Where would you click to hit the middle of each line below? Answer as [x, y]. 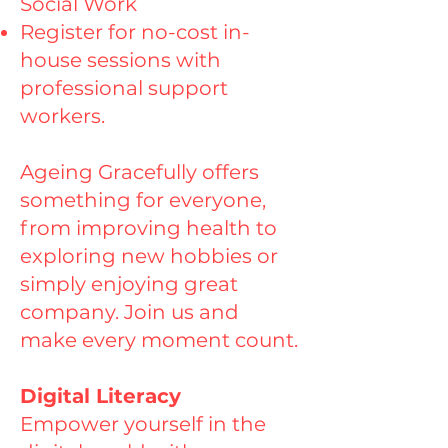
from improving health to [148, 228]
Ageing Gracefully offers [139, 172]
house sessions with [120, 60]
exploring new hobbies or [149, 256]
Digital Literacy [100, 396]
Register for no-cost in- [135, 32]
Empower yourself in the [143, 424]
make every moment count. [159, 340]
